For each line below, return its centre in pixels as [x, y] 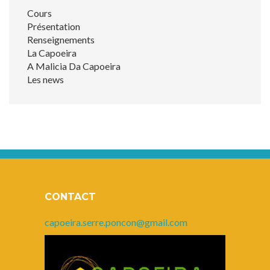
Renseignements [61, 39]
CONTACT [70, 196]
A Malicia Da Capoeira [74, 66]
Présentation [54, 26]
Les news [46, 79]
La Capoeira [52, 52]
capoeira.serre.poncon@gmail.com [116, 222]
